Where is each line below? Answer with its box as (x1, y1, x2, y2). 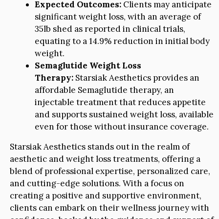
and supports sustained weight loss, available (35, 109, 214, 120)
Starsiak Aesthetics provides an (73, 72, 199, 84)
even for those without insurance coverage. (35, 121, 209, 132)
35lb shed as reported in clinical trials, (35, 23, 185, 35)
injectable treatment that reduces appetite (35, 97, 206, 108)
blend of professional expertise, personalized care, (10, 166, 210, 177)
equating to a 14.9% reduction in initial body (35, 36, 210, 47)
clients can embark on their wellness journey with (10, 202, 209, 214)
